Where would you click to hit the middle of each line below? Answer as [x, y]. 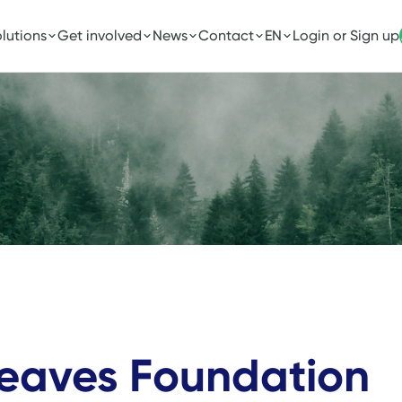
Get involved [99, 35]
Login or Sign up [345, 35]
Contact [226, 35]
